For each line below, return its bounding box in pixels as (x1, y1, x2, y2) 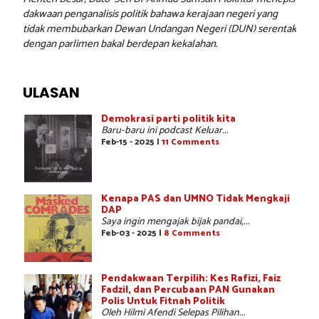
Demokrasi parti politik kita (101, 110, 236, 127)
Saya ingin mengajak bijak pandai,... (101, 213, 250, 230)
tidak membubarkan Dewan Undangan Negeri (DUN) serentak (23, 19, 296, 38)
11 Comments (162, 135, 219, 149)
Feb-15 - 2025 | (101, 135, 162, 149)
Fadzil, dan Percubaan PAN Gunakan (101, 281, 275, 298)
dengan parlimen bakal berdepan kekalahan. (23, 34, 218, 53)
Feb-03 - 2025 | (101, 226, 164, 240)
